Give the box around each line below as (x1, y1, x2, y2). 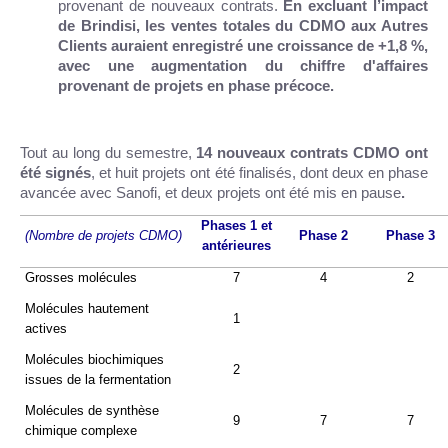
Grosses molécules (25, 269, 137, 285)
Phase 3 (386, 227, 435, 243)
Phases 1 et (201, 217, 272, 233)
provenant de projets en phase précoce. (58, 77, 334, 94)
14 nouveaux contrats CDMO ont (191, 144, 429, 161)
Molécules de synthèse (25, 402, 159, 418)
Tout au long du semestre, (20, 144, 192, 161)
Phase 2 (299, 227, 348, 243)
